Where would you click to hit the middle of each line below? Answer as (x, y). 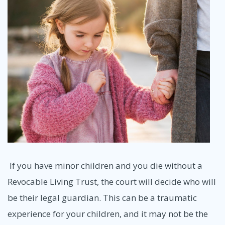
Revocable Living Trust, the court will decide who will (112, 182)
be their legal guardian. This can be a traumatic (102, 198)
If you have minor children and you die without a (105, 166)
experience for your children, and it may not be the (108, 214)
